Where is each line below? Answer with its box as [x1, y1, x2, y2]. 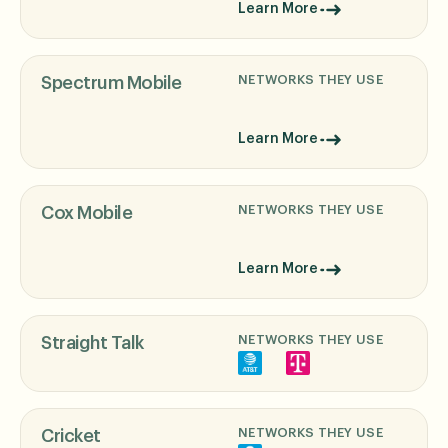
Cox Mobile [41, 203, 132, 222]
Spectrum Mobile [41, 73, 182, 92]
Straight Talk [41, 333, 144, 352]
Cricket [41, 426, 101, 445]
